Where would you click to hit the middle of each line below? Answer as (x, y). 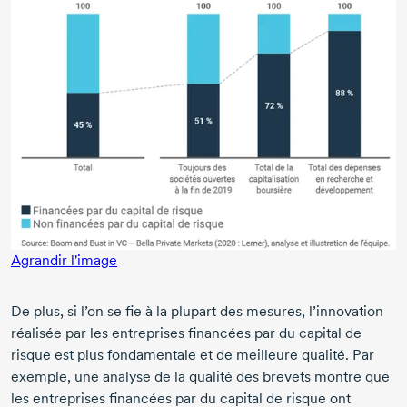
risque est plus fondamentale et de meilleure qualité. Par (193, 354)
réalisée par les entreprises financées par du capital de (186, 333)
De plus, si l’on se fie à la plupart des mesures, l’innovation (197, 311)
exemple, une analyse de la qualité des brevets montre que (200, 376)
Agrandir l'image (64, 260)
